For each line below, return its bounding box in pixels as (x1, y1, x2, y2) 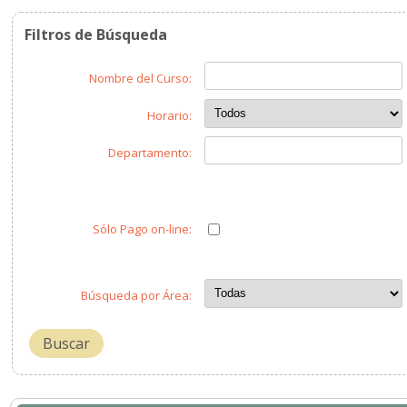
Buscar (43, 333, 90, 353)
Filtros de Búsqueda (25, 25, 167, 45)
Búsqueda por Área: (81, 287, 192, 303)
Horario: (147, 107, 192, 124)
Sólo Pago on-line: (93, 221, 192, 237)
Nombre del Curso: (89, 70, 192, 86)
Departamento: (108, 144, 192, 161)
